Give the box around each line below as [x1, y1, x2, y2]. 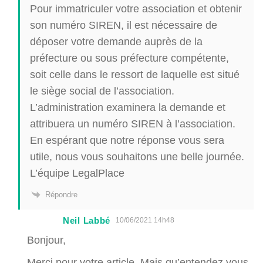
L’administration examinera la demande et [30, 100, 225, 113]
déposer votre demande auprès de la [30, 35, 203, 48]
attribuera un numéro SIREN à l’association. [30, 117, 235, 130]
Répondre [45, 189, 77, 199]
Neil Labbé [63, 214, 110, 226]
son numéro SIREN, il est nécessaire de [30, 18, 217, 31]
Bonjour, [27, 233, 66, 246]
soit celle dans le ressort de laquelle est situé [30, 68, 240, 80]
